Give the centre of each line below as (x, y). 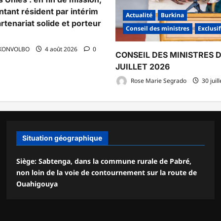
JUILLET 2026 (143, 67)
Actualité (139, 15)
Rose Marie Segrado (158, 80)
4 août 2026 (61, 49)
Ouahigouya (37, 184)
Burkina (172, 15)
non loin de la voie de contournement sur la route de (107, 172)
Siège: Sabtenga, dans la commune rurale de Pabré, (104, 161)
